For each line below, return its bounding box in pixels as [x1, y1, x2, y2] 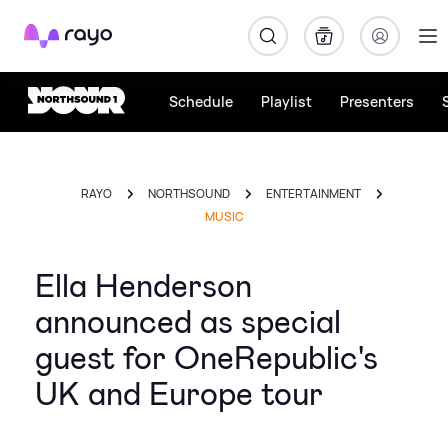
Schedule [169, 92, 233, 111]
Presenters [340, 92, 414, 111]
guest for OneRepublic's [35, 337, 378, 379]
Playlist [261, 92, 312, 111]
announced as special [35, 301, 341, 343]
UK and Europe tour [35, 373, 323, 415]
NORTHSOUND [148, 185, 230, 202]
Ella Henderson [35, 265, 252, 307]
